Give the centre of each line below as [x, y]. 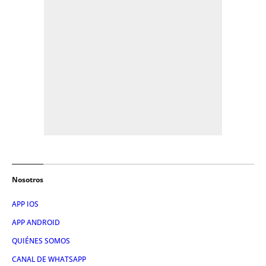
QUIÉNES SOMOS [41, 241]
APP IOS [25, 204]
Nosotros [28, 180]
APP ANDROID [36, 223]
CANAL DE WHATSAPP [49, 259]
